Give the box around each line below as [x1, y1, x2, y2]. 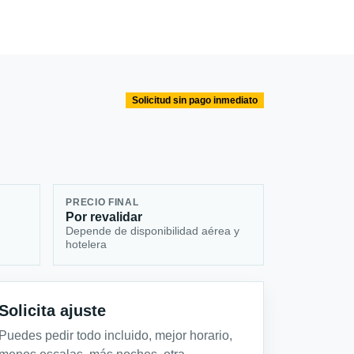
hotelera [66, 238, 107, 251]
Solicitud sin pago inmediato [132, 95, 258, 107]
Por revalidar [66, 210, 143, 224]
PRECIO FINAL [66, 198, 139, 208]
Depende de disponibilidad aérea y [66, 224, 240, 238]
